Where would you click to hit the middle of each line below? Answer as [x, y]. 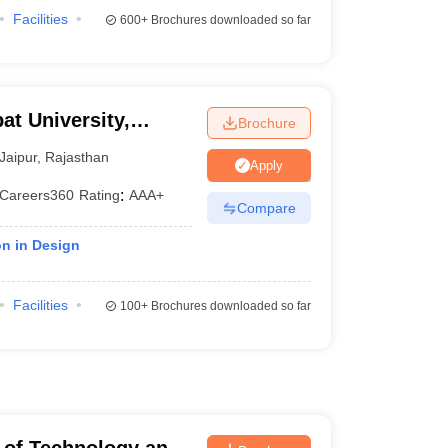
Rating [100, 195]
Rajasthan [77, 156]
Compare [266, 207]
